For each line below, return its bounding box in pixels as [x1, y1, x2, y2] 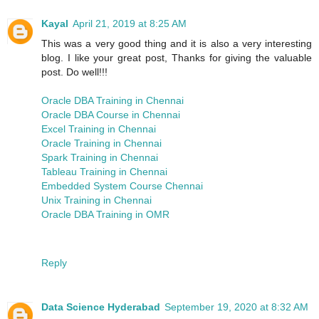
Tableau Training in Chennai [41, 165, 167, 177]
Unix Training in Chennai [41, 194, 152, 206]
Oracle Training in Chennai [41, 137, 162, 149]
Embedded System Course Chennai [41, 179, 203, 192]
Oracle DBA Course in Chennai [41, 108, 180, 120]
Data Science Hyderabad [41, 300, 160, 313]
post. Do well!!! [41, 66, 108, 78]
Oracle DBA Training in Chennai [41, 94, 184, 106]
